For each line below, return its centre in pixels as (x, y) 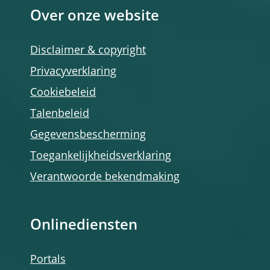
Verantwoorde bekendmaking (105, 177)
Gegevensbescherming (88, 135)
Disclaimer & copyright (88, 51)
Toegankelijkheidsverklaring (101, 156)
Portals (48, 260)
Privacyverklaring (73, 72)
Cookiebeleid (63, 93)
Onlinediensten (84, 226)
